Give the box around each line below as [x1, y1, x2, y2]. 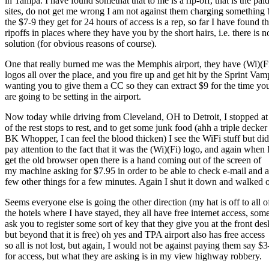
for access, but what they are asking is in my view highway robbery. [5, 251, 262, 262]
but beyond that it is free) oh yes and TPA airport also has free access [5, 229, 265, 240]
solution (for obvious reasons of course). [5, 38, 157, 49]
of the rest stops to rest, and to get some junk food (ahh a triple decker [5, 122, 267, 133]
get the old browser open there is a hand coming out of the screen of [5, 155, 261, 166]
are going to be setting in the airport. [5, 91, 141, 102]
